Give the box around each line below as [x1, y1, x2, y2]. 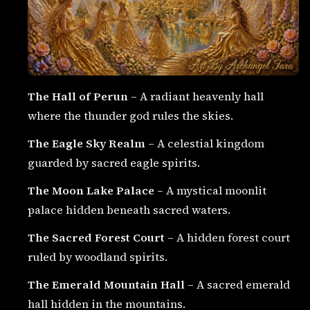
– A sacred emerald [185, 277, 290, 292]
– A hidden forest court [165, 230, 290, 245]
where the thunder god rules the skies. [28, 108, 233, 123]
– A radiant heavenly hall [128, 89, 264, 104]
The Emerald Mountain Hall [28, 277, 185, 292]
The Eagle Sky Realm [28, 136, 145, 151]
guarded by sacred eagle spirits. [28, 155, 200, 170]
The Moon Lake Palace [28, 183, 154, 198]
